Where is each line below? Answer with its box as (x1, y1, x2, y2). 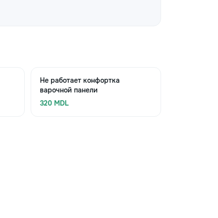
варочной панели (39, 86, 98, 94)
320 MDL (39, 99, 69, 108)
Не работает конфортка (39, 76, 120, 85)
